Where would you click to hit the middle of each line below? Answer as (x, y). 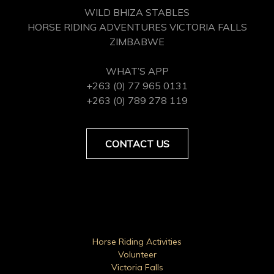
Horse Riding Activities (137, 241)
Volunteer (137, 254)
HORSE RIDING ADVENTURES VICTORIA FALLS (137, 27)
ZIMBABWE (137, 41)
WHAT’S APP (137, 71)
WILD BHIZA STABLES (137, 12)
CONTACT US (137, 143)
